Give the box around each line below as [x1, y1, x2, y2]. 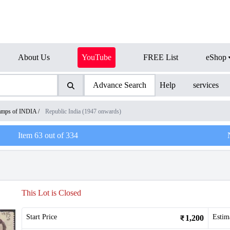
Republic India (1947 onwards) [45, 108, 121, 115]
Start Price [26, 213, 57, 221]
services [193, 81, 219, 89]
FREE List [143, 53, 178, 62]
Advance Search [92, 81, 146, 89]
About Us [18, 53, 50, 62]
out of [42, 131, 66, 140]
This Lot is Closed [22, 188, 81, 197]
